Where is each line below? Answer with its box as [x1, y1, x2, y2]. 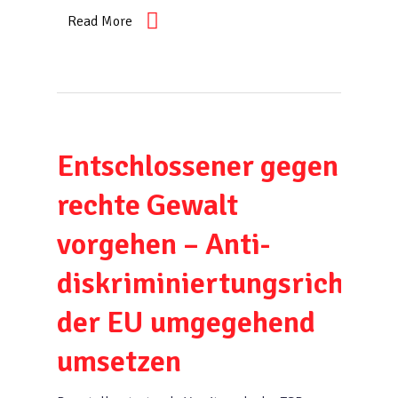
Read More [68, 12, 132, 30]
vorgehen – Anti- [57, 226, 271, 263]
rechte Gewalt [57, 187, 238, 224]
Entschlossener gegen [57, 147, 338, 185]
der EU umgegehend [57, 304, 315, 341]
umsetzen [57, 343, 181, 380]
